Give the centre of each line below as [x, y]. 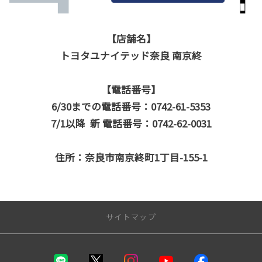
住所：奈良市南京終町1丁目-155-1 [131, 157]
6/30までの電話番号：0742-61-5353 [131, 106]
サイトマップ [131, 216]
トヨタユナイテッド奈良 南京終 [131, 55]
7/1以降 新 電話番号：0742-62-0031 [131, 123]
